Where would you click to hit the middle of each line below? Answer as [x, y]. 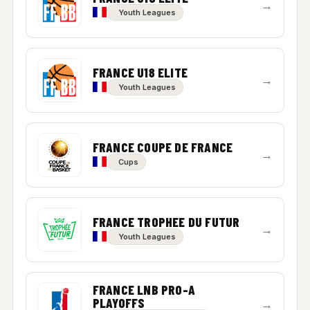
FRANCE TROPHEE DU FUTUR [166, 221]
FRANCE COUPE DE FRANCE [163, 147]
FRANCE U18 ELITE [140, 72]
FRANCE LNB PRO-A [144, 290]
